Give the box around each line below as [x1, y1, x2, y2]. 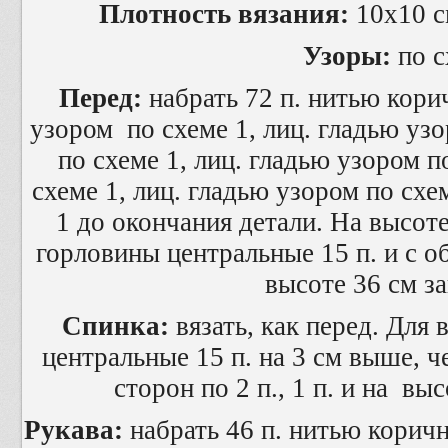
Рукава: [24, 415, 123, 445]
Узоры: [303, 41, 391, 71]
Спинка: [62, 311, 170, 341]
